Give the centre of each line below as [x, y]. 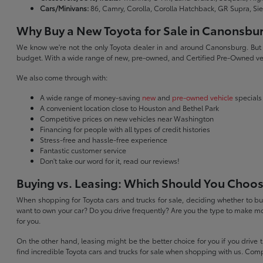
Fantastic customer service [83, 150]
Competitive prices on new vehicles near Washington [127, 119]
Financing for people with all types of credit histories [125, 129]
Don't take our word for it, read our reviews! [110, 161]
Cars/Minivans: [65, 8]
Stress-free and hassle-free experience [104, 140]
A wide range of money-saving [91, 97]
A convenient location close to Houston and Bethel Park [130, 108]
